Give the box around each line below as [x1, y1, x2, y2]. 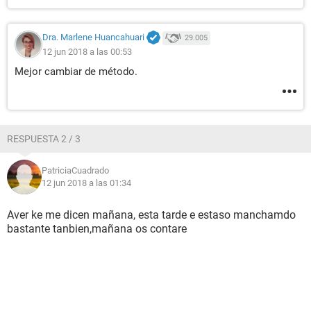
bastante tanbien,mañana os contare [7, 222, 187, 235]
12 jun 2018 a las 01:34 [42, 178, 131, 188]
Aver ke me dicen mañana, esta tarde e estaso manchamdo [7, 208, 296, 221]
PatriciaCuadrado [42, 165, 109, 176]
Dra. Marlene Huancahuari [42, 32, 144, 43]
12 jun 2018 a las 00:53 [42, 46, 132, 57]
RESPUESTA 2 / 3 [7, 133, 81, 144]
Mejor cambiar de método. [15, 65, 137, 78]
